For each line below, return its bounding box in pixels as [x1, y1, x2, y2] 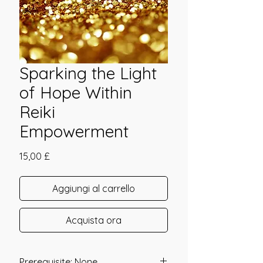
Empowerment [19, 121, 129, 141]
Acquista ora [66, 214, 122, 226]
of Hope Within [19, 82, 132, 103]
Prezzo [49, 150, 79, 161]
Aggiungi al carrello [52, 183, 135, 194]
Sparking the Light [19, 63, 157, 83]
